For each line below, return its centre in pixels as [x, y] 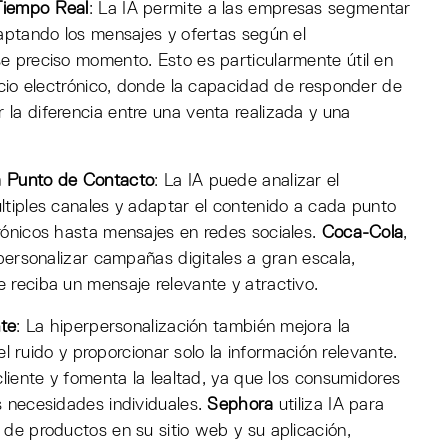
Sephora [240, 405]
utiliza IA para [329, 405]
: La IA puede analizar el [247, 181]
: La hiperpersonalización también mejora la [183, 327]
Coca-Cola [362, 233]
